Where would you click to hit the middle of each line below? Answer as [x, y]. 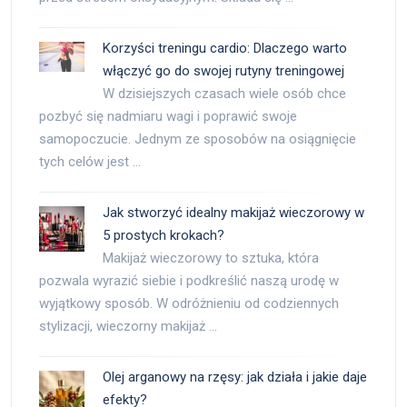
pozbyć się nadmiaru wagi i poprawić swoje [168, 116]
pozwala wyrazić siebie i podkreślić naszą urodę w [189, 281]
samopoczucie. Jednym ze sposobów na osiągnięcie [198, 139]
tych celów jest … [90, 162]
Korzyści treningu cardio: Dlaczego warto [225, 48]
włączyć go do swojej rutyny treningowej [223, 71]
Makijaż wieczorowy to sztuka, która [211, 258]
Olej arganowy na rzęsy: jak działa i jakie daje [235, 377]
